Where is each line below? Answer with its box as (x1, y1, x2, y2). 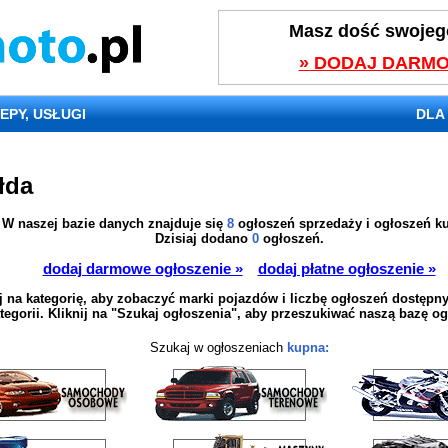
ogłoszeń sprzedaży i (233, 216, 374, 232)
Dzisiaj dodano (154, 231, 252, 247)
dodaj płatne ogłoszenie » (257, 260, 436, 278)
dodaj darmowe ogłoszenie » (42, 260, 243, 278)
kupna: (286, 340, 329, 356)
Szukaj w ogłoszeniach (149, 340, 287, 356)
